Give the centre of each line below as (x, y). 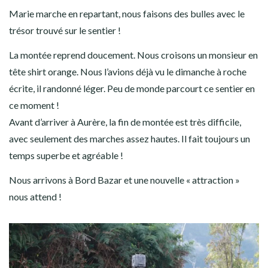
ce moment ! (34, 105)
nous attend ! (35, 196)
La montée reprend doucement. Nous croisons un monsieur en (133, 54)
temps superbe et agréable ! (66, 155)
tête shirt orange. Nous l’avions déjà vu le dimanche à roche (128, 71)
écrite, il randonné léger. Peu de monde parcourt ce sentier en (132, 88)
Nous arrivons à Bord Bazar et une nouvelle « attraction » (124, 179)
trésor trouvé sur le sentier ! (65, 30)
